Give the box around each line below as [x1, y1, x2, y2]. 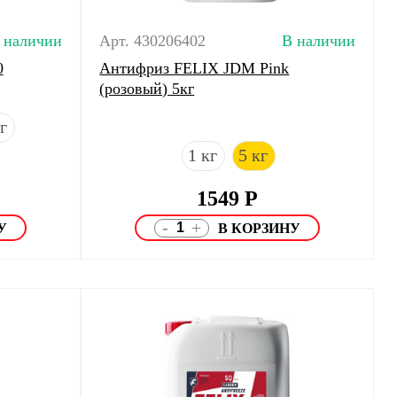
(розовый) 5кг [99, 80, 195, 97]
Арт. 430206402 [99, 32, 206, 50]
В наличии [281, 32, 355, 50]
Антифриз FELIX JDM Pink [99, 59, 290, 77]
